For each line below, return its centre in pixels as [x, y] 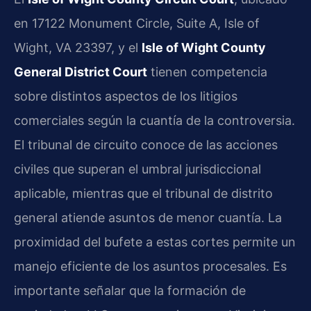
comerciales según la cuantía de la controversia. [154, 120]
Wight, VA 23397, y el [78, 47]
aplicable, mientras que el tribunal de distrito [143, 193]
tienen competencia [207, 72]
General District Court [81, 72]
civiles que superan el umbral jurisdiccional [137, 169]
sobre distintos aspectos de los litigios [126, 96]
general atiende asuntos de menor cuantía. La [148, 217]
